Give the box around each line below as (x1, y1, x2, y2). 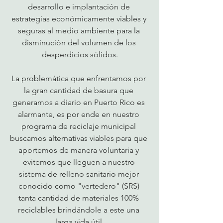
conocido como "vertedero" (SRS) (18, 181, 141, 191)
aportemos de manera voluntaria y (18, 145, 141, 155)
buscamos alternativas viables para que (10, 133, 149, 143)
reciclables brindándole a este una (18, 205, 141, 215)
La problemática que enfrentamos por (11, 74, 148, 83)
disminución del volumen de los (21, 38, 138, 47)
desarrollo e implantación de (27, 2, 132, 11)
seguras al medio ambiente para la (17, 26, 142, 35)
